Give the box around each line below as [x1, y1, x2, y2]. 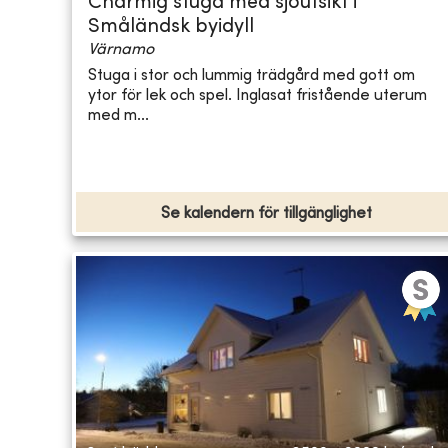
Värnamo [88, 42, 154, 59]
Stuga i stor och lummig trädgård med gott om [88, 67, 415, 84]
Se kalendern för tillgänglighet [161, 206, 373, 223]
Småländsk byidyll [88, 18, 254, 38]
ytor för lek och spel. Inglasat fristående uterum [88, 87, 427, 104]
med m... [88, 107, 149, 124]
